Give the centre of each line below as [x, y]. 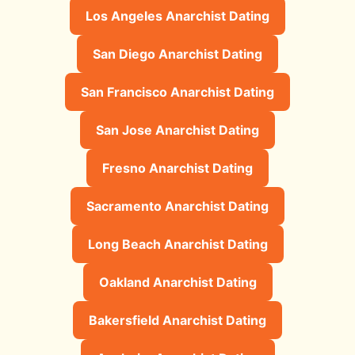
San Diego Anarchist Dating [177, 53]
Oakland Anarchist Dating [177, 282]
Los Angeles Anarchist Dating [177, 15]
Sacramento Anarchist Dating [177, 206]
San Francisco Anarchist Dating [177, 92]
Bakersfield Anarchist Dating [177, 320]
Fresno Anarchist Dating [177, 168]
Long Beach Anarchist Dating [177, 244]
